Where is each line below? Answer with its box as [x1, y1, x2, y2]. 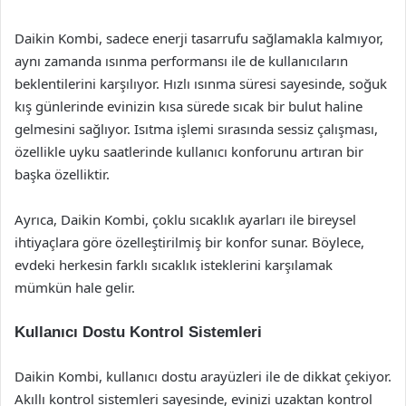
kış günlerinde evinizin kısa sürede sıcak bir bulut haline [14, 97, 362, 115]
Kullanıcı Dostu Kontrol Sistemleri [14, 324, 262, 341]
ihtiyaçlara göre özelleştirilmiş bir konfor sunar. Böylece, [14, 233, 364, 251]
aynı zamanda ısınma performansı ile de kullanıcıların [14, 52, 348, 70]
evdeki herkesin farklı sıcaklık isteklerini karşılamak [14, 256, 333, 274]
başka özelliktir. [14, 165, 110, 183]
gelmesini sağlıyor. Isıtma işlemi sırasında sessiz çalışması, [14, 120, 378, 138]
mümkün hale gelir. [14, 278, 135, 296]
